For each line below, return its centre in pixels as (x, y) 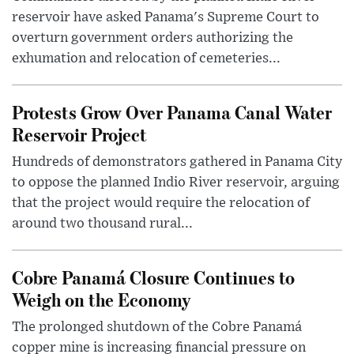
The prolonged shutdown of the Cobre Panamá (157, 328)
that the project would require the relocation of (161, 203)
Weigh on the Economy (101, 299)
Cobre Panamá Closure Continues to (153, 277)
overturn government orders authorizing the (153, 38)
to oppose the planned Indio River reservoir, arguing (176, 183)
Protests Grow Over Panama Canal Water (172, 112)
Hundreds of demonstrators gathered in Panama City (177, 162)
